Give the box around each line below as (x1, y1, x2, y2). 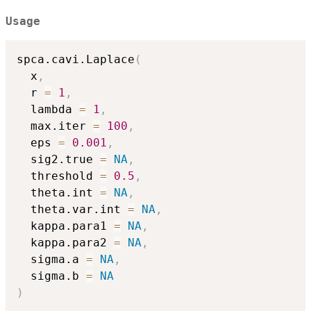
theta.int (17, 185, 100, 199)
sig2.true (17, 152, 100, 166)
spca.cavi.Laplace (17, 52, 135, 66)
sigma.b (17, 269, 86, 283)
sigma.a (17, 252, 86, 266)
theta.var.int (17, 202, 128, 216)
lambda (17, 102, 79, 116)
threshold (17, 169, 100, 183)
